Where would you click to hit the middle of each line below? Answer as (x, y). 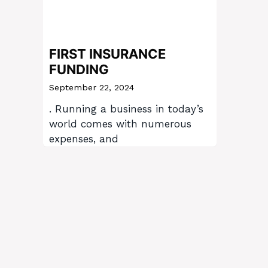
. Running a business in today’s (126, 109)
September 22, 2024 (92, 87)
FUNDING (79, 69)
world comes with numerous (120, 124)
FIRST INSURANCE (107, 54)
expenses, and (84, 139)
